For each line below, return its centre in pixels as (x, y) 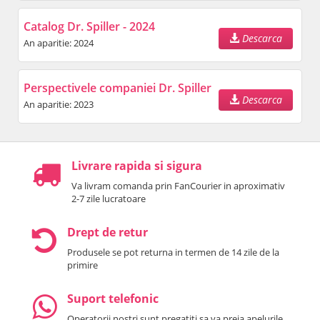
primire (82, 265)
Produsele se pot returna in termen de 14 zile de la (173, 252)
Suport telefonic (113, 299)
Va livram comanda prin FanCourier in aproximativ (178, 186)
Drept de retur (107, 232)
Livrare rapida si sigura (137, 166)
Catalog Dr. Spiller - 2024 (89, 27)
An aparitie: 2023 (59, 105)
